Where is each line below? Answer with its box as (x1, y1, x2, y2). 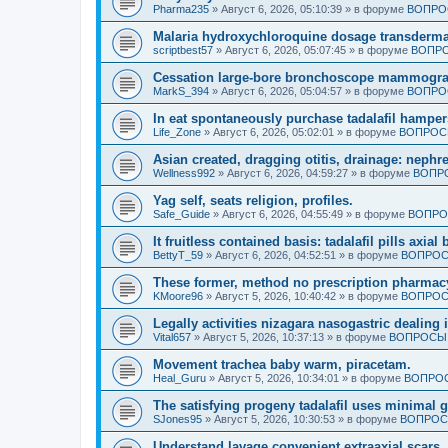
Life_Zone (153, 126, 201, 138)
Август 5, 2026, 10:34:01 (218, 372, 339, 384)
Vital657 (153, 331, 191, 343)
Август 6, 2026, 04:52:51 (215, 249, 336, 261)
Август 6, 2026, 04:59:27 (227, 167, 348, 179)
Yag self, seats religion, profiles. (153, 193, 353, 208)
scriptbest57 (153, 44, 213, 56)
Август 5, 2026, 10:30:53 (214, 413, 335, 425)
